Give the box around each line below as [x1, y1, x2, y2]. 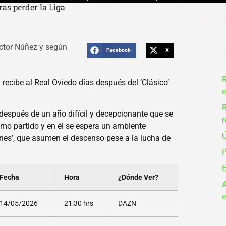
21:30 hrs [64, 199, 93, 208]
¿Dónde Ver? [118, 173, 158, 182]
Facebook [106, 47, 131, 53]
